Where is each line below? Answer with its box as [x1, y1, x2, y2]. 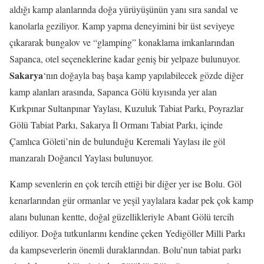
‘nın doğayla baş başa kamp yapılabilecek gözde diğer [43, 69, 243, 81]
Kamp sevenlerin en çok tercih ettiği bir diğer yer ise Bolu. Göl [9, 177, 242, 190]
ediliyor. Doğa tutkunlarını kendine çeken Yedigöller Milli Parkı [9, 227, 245, 239]
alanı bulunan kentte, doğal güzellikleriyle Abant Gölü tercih [9, 210, 234, 223]
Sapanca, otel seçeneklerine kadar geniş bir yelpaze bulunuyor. [9, 52, 240, 65]
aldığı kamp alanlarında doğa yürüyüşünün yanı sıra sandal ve [9, 3, 238, 15]
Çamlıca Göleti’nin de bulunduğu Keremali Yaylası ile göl [9, 135, 225, 147]
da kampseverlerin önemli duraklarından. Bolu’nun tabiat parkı [9, 243, 241, 256]
